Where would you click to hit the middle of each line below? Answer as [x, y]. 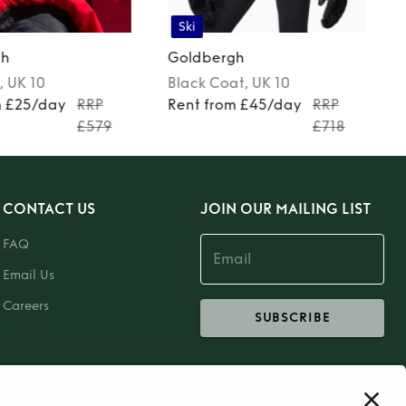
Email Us [28, 275]
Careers [25, 305]
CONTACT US [48, 208]
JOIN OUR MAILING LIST [286, 208]
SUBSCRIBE [292, 317]
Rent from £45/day [234, 104]
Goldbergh [206, 57]
